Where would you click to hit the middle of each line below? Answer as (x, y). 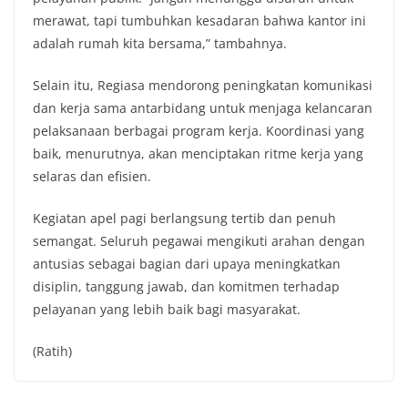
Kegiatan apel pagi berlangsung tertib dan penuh (184, 219)
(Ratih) (52, 352)
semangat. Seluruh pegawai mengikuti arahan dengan (199, 241)
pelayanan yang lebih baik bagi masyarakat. (167, 310)
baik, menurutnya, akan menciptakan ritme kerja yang (198, 154)
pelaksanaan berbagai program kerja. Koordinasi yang (199, 131)
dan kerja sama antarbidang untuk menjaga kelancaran (203, 108)
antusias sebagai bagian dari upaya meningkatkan (187, 264)
